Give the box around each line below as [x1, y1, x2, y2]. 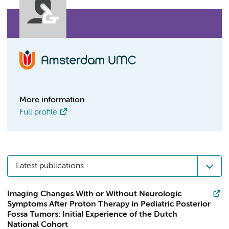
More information [19, 96, 84, 104]
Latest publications [16, 162, 84, 170]
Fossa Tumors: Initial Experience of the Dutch [7, 211, 177, 219]
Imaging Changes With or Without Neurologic [7, 190, 181, 198]
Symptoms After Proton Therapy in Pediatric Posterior [7, 200, 211, 209]
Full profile [19, 108, 57, 117]
